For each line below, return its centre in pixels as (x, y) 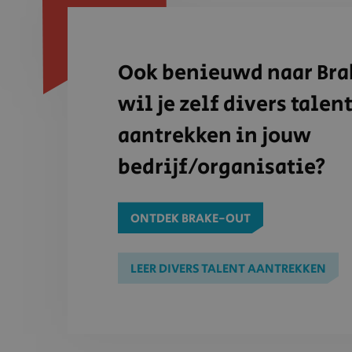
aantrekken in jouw (214, 136)
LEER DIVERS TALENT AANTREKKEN (228, 269)
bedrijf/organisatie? (222, 168)
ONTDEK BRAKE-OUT (191, 218)
